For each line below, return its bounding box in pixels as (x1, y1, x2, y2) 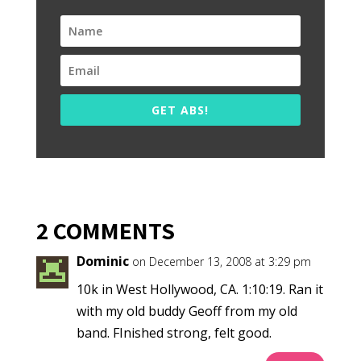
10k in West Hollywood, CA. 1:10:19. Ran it (76, 280, 323, 298)
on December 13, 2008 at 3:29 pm (131, 253, 311, 269)
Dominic (76, 251, 129, 270)
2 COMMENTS (35, 214, 175, 247)
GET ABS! (151, 102, 210, 118)
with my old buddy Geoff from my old (76, 301, 297, 320)
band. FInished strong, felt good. (76, 323, 272, 342)
